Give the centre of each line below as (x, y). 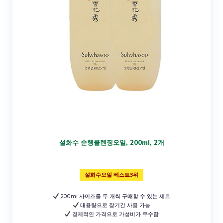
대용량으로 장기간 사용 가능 (115, 205)
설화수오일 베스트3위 (111, 174)
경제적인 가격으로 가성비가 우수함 (114, 214)
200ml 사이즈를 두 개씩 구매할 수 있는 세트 (115, 196)
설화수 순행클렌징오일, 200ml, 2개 (111, 142)
